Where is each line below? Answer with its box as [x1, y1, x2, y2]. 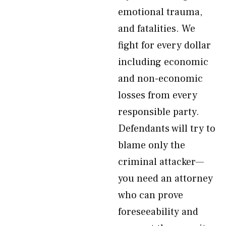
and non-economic [118, 72, 203, 85]
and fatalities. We [118, 22, 195, 35]
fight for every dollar [118, 39, 211, 52]
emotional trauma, [118, 6, 202, 19]
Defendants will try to [118, 122, 215, 135]
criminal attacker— [118, 155, 204, 168]
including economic [118, 55, 208, 69]
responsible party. [118, 105, 199, 119]
